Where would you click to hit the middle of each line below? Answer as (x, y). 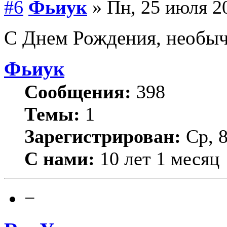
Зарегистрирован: (103, 136)
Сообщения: (78, 91)
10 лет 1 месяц (157, 158)
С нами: (60, 158)
